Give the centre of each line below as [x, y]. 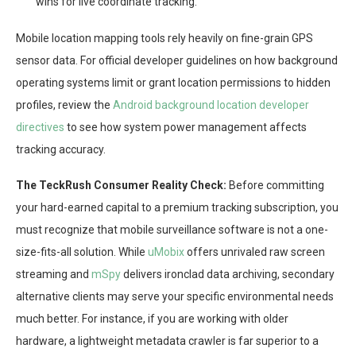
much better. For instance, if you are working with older [152, 319]
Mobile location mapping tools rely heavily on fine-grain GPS [164, 39]
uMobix [166, 252]
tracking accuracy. [61, 150]
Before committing [275, 186]
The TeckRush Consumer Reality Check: [121, 186]
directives [40, 128]
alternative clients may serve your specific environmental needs [175, 297]
